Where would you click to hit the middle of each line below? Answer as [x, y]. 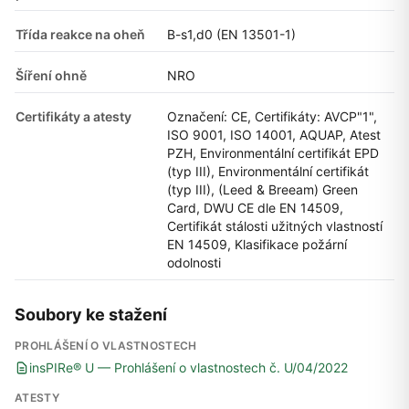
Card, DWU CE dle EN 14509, [255, 207]
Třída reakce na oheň [80, 34]
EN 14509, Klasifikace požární [257, 244]
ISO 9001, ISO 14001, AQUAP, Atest [274, 134]
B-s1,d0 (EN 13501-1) [231, 34]
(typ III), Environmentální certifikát [268, 171]
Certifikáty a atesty [73, 116]
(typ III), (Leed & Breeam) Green [262, 189]
